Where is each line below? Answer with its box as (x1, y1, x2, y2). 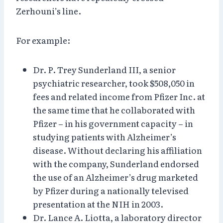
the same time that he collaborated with (33, 103, 195, 116)
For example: (16, 33, 70, 46)
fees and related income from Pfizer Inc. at (33, 90, 205, 103)
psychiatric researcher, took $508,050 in (33, 76, 195, 89)
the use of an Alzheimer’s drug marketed (33, 170, 198, 183)
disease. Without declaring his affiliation (33, 143, 202, 156)
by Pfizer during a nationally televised (33, 184, 189, 197)
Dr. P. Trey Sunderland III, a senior (33, 63, 176, 76)
